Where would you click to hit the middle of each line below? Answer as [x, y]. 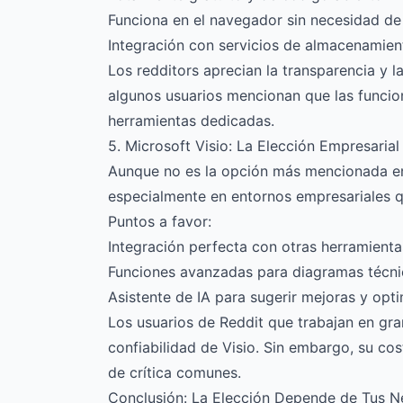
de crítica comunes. [175, 372]
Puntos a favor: [160, 221]
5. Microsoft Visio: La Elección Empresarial [254, 146]
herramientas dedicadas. [191, 121]
